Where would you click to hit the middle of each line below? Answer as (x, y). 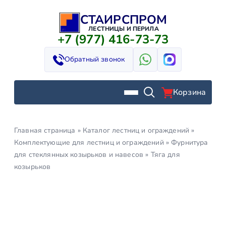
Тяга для (165, 155)
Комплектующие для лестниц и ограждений (89, 143)
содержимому (31, 42)
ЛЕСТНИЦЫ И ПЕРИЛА (124, 29)
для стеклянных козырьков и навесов (79, 155)
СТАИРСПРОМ (124, 20)
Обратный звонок (95, 59)
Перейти (20, 18)
